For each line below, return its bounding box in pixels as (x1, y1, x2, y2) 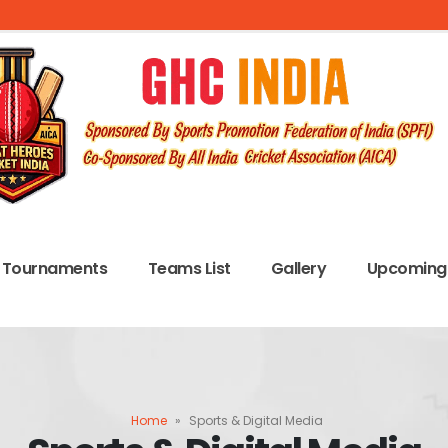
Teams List (147, 256, 231, 280)
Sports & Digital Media (188, 412, 323, 429)
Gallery (270, 256, 327, 280)
